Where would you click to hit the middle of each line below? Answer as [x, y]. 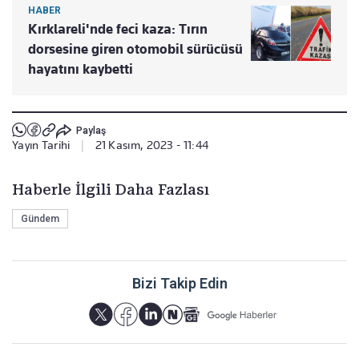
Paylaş [91, 131]
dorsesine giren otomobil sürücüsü [135, 48]
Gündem [40, 218]
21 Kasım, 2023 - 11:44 [152, 145]
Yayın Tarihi [41, 145]
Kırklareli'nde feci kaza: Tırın [118, 28]
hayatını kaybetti [81, 69]
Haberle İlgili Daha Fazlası [111, 189]
